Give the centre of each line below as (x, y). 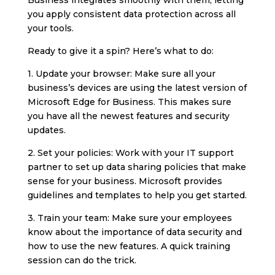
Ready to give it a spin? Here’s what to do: (120, 51)
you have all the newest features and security (128, 116)
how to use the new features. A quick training (129, 246)
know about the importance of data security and (134, 232)
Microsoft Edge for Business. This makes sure (129, 102)
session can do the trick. (82, 260)
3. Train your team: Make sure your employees (130, 218)
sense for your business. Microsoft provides (125, 181)
